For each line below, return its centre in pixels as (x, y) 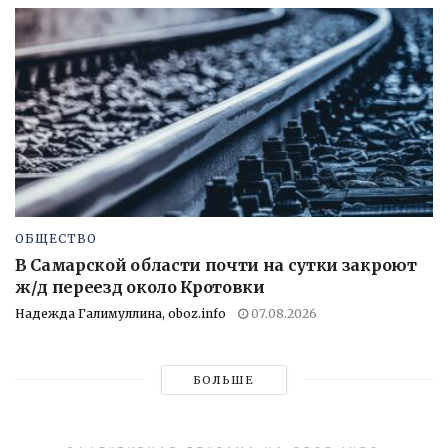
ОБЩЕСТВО (56, 238)
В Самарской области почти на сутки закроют (216, 264)
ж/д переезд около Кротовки (140, 286)
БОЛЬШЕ (224, 379)
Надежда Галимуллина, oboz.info (120, 313)
